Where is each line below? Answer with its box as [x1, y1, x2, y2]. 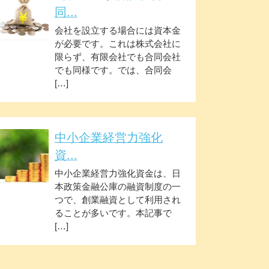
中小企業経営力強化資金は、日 [54, 168, 181, 179]
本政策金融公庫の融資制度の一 [54, 181, 181, 192]
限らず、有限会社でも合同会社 [54, 51, 181, 62]
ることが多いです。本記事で [54, 208, 172, 219]
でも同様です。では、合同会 [54, 64, 172, 75]
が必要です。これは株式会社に [54, 38, 181, 49]
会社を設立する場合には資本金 [54, 25, 181, 35]
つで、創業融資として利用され [54, 195, 181, 205]
